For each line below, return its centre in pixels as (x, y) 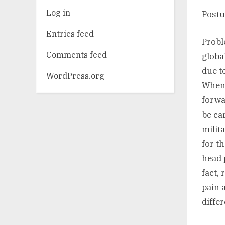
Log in (58, 12)
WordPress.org (75, 75)
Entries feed (70, 33)
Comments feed (77, 54)
